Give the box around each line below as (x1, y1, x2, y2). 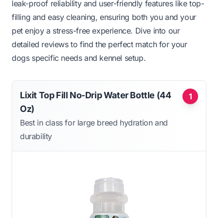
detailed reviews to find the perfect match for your (12, 39, 187, 49)
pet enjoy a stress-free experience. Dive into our (12, 25, 180, 36)
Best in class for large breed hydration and (20, 117, 168, 127)
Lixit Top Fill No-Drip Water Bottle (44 (20, 90, 171, 100)
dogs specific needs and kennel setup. (12, 53, 146, 63)
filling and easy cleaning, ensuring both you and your (12, 12, 196, 22)
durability (20, 131, 52, 141)
